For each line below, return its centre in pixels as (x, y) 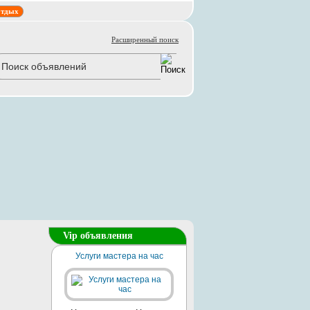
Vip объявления (98, 236)
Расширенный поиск (145, 39)
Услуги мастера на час (119, 256)
